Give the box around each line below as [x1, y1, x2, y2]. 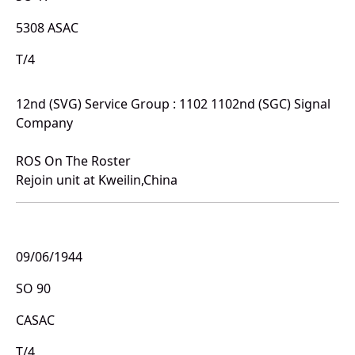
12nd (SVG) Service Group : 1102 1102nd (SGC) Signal [16, 95, 330, 113]
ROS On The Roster [16, 152, 131, 170]
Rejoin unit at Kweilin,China [16, 171, 177, 189]
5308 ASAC [16, 19, 78, 37]
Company [16, 114, 73, 132]
